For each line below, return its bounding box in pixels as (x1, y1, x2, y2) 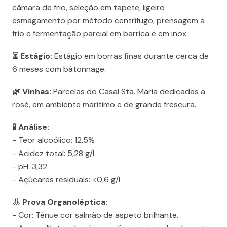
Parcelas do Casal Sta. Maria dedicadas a (51, 86, 205, 97)
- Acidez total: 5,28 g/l (12, 148, 94, 159)
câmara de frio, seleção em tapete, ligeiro (12, 2, 165, 13)
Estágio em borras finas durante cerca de (52, 51, 209, 62)
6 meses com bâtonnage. (12, 64, 106, 75)
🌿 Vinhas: (12, 86, 51, 97)
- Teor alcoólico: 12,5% (12, 135, 95, 146)
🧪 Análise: (12, 122, 49, 133)
